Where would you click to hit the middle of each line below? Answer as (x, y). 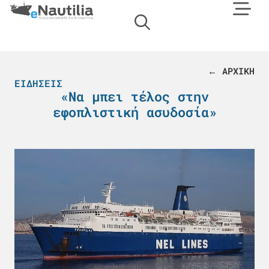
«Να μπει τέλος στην (134, 96)
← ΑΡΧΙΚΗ (231, 71)
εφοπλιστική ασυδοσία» (134, 112)
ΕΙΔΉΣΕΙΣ (38, 83)
